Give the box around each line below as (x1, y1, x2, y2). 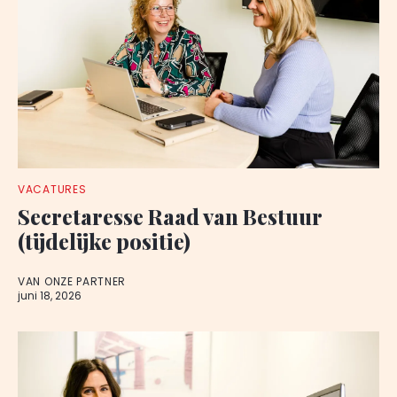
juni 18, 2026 (18, 288, 82, 303)
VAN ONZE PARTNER (18, 274, 127, 289)
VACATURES (18, 182, 87, 197)
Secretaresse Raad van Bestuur (18, 202, 322, 230)
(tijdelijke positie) (18, 227, 191, 255)
